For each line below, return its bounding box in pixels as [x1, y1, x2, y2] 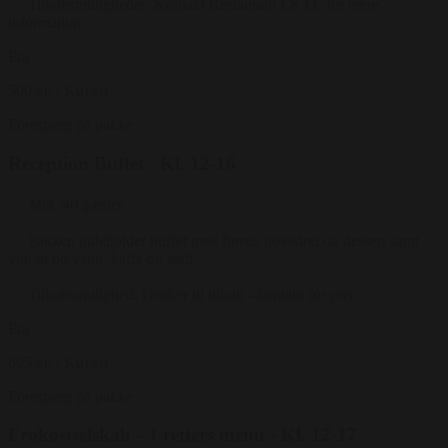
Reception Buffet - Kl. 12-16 [8, 152, 236, 174]
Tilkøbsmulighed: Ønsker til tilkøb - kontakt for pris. [28, 285, 357, 303]
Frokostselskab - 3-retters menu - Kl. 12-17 [8, 424, 357, 446]
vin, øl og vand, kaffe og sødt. [8, 249, 197, 267]
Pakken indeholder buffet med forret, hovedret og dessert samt [28, 231, 419, 249]
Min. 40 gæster [28, 195, 123, 213]
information [8, 14, 81, 32]
